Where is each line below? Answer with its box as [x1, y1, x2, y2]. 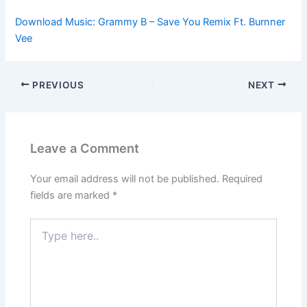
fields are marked [30, 189, 113, 202]
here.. [29, 232, 56, 244]
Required [222, 173, 263, 186]
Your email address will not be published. [30, 173, 220, 186]
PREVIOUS [29, 79, 84, 90]
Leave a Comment [30, 140, 140, 156]
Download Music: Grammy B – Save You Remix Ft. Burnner [15, 15, 286, 28]
